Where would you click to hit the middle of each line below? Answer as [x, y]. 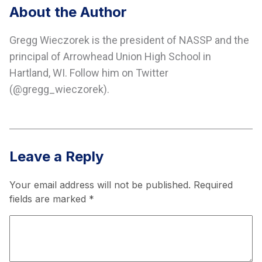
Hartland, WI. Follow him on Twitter [89, 73]
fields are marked [49, 199]
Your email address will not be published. [100, 185]
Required [213, 185]
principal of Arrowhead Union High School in [110, 57]
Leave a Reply [56, 157]
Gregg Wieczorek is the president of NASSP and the [129, 40]
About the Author [68, 12]
